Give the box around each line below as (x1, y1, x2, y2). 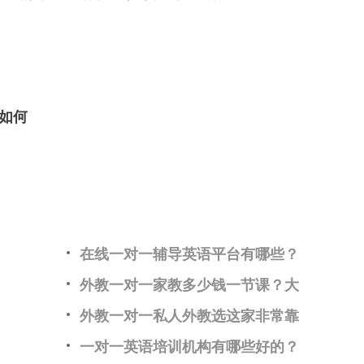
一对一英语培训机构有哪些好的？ (80, 336, 299, 357)
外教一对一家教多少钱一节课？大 (80, 274, 299, 295)
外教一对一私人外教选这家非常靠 (80, 305, 299, 326)
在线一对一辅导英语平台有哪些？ (80, 243, 299, 264)
